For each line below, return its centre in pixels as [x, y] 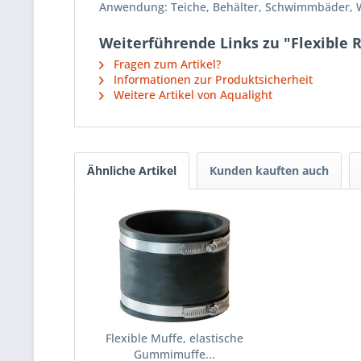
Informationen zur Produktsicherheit [212, 79]
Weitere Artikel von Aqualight [191, 95]
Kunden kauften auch [269, 170]
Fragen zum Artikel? [166, 64]
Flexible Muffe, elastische [175, 338]
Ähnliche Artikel [132, 170]
